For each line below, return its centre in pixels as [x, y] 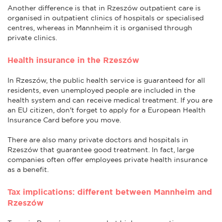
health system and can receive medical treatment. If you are [110, 100]
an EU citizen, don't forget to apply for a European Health [107, 110]
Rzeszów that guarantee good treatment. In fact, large [101, 149]
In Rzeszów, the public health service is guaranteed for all [106, 80]
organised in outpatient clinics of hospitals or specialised [106, 18]
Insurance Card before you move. [64, 120]
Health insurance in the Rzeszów [73, 60]
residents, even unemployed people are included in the [101, 90]
